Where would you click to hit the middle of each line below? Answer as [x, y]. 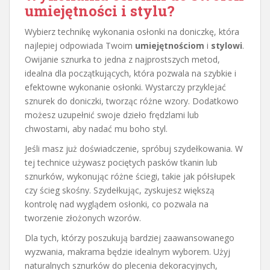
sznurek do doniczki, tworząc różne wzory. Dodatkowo [132, 101]
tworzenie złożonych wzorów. [83, 218]
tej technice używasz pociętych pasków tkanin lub [121, 162]
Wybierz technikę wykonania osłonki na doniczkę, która [132, 31]
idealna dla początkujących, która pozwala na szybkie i [130, 73]
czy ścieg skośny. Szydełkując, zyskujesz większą [120, 190]
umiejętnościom [170, 45]
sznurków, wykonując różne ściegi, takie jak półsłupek [130, 176]
